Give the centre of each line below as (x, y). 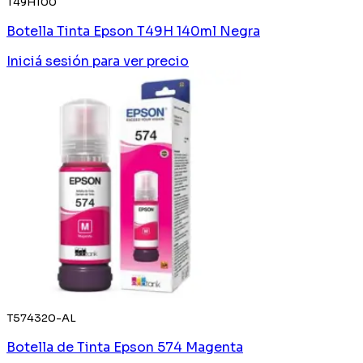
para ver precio (141, 61)
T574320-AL (41, 318)
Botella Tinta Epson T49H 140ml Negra (133, 31)
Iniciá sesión (48, 61)
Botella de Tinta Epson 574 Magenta (125, 347)
